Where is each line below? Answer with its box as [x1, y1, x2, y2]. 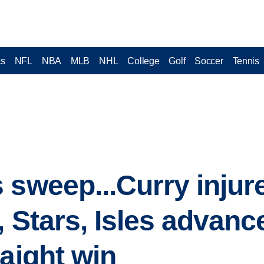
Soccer [194, 55, 223, 66]
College [127, 55, 160, 66]
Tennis [232, 55, 259, 66]
